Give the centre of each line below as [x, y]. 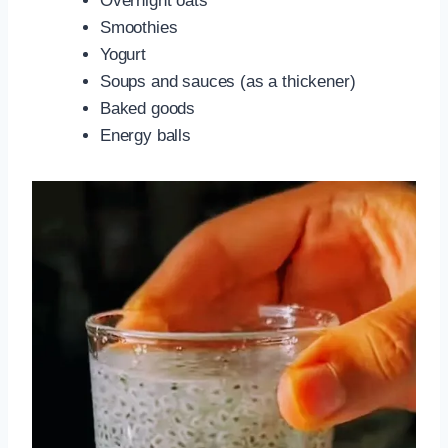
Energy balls [145, 135]
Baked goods [148, 108]
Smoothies [139, 27]
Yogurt [123, 54]
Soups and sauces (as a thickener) [228, 81]
